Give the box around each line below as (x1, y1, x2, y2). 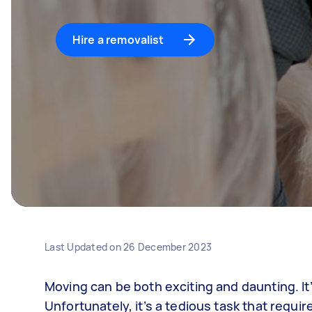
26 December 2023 (123, 240, 212, 253)
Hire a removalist (72, 32, 164, 47)
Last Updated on (45, 240, 123, 253)
